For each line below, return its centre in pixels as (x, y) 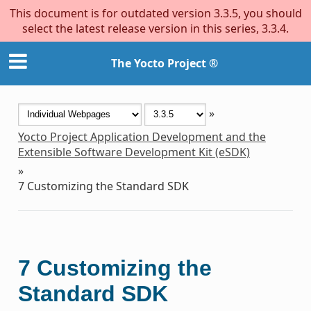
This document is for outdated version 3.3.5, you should (155, 13)
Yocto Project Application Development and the (142, 136)
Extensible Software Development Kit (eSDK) (134, 152)
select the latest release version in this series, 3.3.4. (155, 28)
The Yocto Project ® (165, 64)
